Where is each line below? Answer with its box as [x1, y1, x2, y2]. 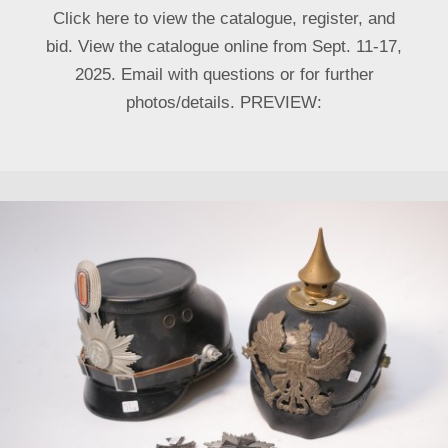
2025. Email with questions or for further [74, 64, 374, 84]
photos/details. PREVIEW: [126, 92, 322, 112]
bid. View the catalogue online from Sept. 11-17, [46, 36, 402, 56]
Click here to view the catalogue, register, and [53, 8, 395, 28]
